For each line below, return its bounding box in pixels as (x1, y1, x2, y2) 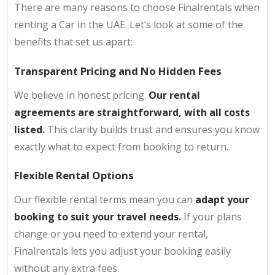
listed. (14, 122, 47, 136)
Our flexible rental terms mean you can (14, 193, 195, 207)
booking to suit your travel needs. (14, 210, 181, 224)
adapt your (195, 193, 249, 207)
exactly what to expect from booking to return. (14, 139, 228, 153)
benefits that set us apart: (14, 35, 133, 49)
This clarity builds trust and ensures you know (47, 122, 260, 136)
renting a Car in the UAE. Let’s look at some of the (14, 18, 243, 32)
